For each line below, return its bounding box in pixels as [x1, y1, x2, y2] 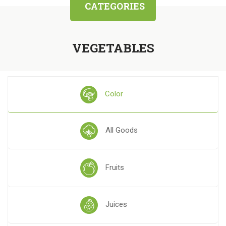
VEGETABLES [72, 40, 154, 56]
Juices [105, 200, 127, 209]
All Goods [105, 126, 138, 135]
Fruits [105, 163, 124, 172]
